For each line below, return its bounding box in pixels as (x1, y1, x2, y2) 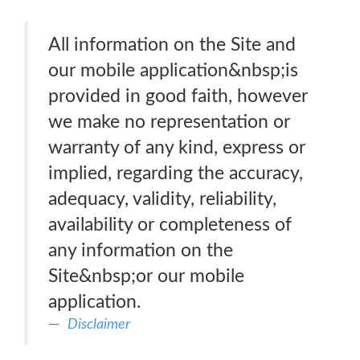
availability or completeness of (48, 215, 292, 234)
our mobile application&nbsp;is (48, 61, 298, 80)
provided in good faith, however (48, 87, 308, 105)
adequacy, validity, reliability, (48, 190, 276, 208)
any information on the (48, 241, 233, 260)
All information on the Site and (48, 35, 296, 54)
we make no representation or (48, 112, 290, 131)
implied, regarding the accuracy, (48, 164, 303, 182)
